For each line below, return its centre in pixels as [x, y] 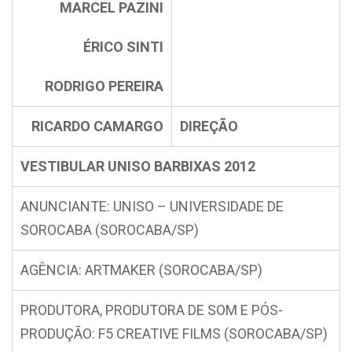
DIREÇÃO [209, 126]
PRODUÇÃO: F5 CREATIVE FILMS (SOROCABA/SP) [174, 334]
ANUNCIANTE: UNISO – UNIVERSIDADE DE [152, 206]
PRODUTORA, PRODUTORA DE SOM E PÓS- [152, 310]
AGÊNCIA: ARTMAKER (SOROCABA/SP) [141, 270]
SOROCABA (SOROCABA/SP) [110, 230]
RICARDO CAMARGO [97, 126]
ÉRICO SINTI [123, 47]
